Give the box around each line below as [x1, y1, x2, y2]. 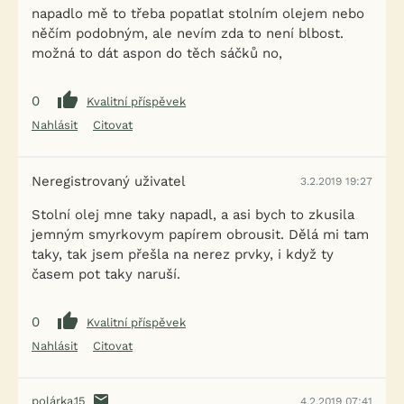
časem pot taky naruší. [32, 266, 180, 282]
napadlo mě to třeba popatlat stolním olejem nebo [32, 5, 364, 22]
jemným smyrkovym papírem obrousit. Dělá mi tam [32, 226, 369, 243]
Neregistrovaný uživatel [32, 173, 186, 189]
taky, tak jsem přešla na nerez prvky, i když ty [32, 246, 334, 262]
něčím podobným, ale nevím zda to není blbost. [32, 25, 344, 41]
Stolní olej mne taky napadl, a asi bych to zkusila [32, 207, 354, 223]
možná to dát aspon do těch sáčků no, [32, 45, 282, 61]
